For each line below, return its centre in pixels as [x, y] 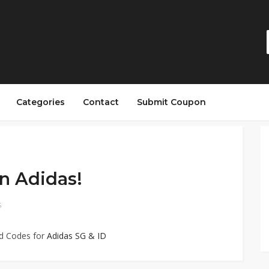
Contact [101, 102]
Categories [41, 102]
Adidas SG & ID [77, 236]
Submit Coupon [171, 102]
